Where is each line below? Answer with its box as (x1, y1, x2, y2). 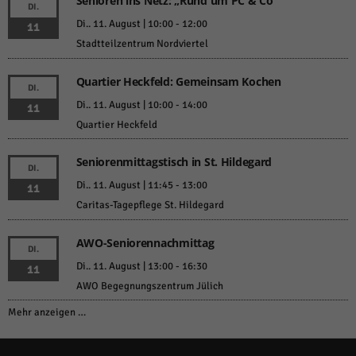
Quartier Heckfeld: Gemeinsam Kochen (75, 73, 281, 89)
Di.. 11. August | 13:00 (75, 259, 173, 273)
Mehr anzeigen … (8, 306, 86, 319)
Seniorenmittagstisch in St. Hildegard (75, 154, 273, 170)
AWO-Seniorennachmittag (75, 234, 215, 250)
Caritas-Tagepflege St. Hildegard (75, 199, 224, 212)
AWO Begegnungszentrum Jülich (75, 279, 223, 292)
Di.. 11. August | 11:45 (75, 179, 173, 192)
